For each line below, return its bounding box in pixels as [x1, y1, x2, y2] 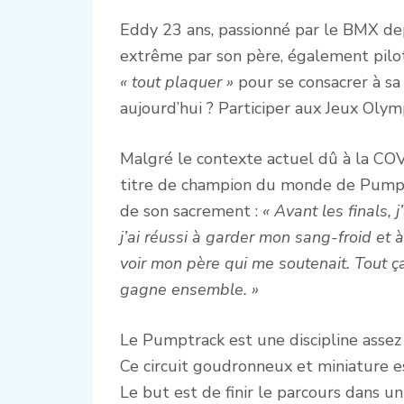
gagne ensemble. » [120, 279, 259, 301]
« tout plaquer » [120, 71, 234, 94]
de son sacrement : [120, 200, 262, 223]
